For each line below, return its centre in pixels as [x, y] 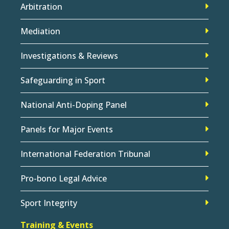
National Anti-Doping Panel [74, 105]
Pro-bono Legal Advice [64, 178]
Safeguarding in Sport [63, 80]
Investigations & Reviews [69, 55]
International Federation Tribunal [85, 154]
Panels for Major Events [67, 129]
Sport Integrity [49, 203]
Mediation [40, 31]
